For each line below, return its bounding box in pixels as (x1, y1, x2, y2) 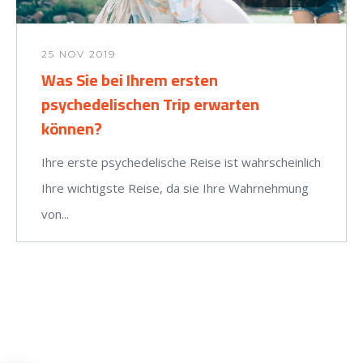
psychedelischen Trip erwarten (41, 89, 259, 120)
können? (41, 113, 102, 144)
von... (41, 206, 69, 223)
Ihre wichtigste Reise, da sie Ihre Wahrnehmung (41, 180, 309, 197)
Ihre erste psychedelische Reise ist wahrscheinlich (41, 154, 321, 171)
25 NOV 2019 (41, 48, 116, 61)
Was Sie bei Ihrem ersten (41, 65, 218, 96)
